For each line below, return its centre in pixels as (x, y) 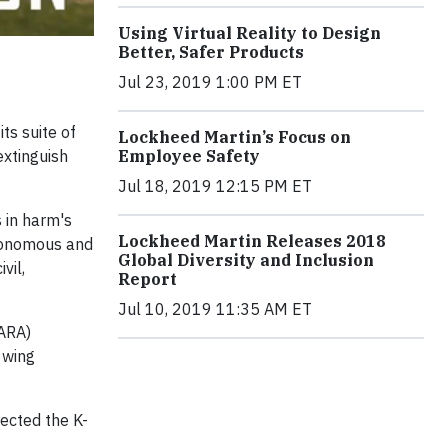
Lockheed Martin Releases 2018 (252, 241)
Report (147, 279)
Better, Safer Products (211, 52)
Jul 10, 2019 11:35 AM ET (215, 309)
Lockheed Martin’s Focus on (234, 137)
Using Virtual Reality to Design (249, 33)
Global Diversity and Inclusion (246, 260)
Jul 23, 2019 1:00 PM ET (210, 82)
